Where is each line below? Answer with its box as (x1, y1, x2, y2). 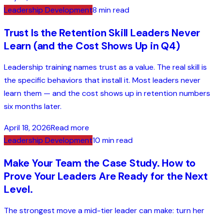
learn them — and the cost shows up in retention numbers (4, 88, 210, 98)
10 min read (93, 135, 133, 146)
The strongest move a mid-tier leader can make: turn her (4, 205, 204, 216)
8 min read (93, 4, 129, 15)
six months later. (4, 101, 62, 111)
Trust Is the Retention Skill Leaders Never (4, 26, 201, 40)
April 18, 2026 (4, 123, 51, 133)
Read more (51, 123, 89, 133)
